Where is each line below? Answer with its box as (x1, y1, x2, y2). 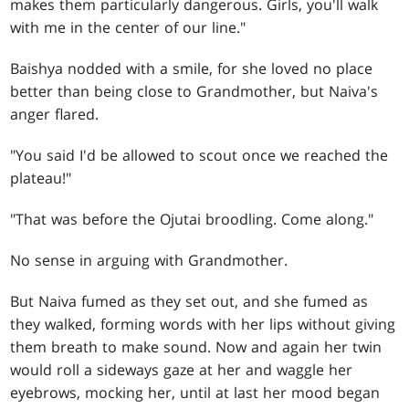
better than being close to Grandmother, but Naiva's (10, 80, 379, 101)
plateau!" (10, 167, 72, 188)
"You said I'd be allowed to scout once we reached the (10, 144, 389, 165)
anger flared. (10, 103, 100, 124)
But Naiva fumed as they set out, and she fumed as (10, 290, 369, 311)
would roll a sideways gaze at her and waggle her (10, 359, 353, 380)
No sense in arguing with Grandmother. (10, 249, 288, 270)
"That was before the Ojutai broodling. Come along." (10, 208, 374, 229)
